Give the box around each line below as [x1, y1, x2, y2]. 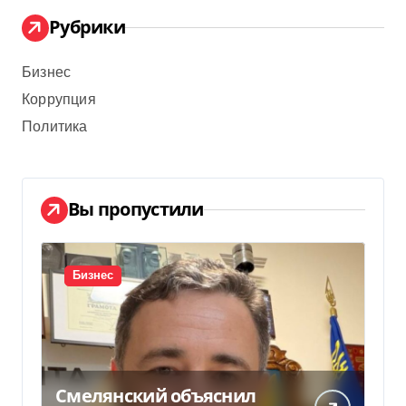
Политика [22, 119, 88, 135]
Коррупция [22, 92, 96, 108]
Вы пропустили [68, 196, 204, 221]
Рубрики [49, 14, 125, 39]
